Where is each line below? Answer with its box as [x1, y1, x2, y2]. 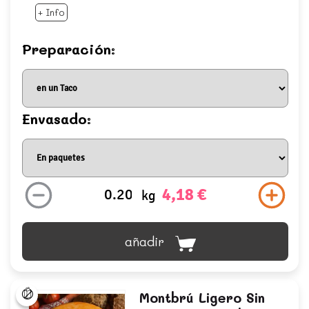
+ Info [38, 6, 65, 18]
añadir [124, 232, 164, 250]
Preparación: [22, 39, 120, 58]
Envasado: [22, 109, 96, 128]
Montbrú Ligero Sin [139, 288, 265, 306]
